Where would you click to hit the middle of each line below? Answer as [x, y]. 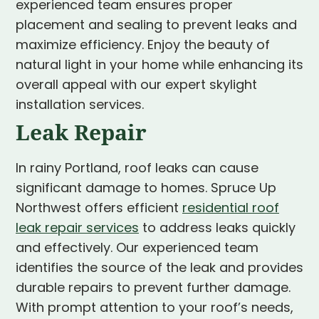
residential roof [231, 209]
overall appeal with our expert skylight [136, 86]
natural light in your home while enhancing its [159, 66]
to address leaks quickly [217, 229]
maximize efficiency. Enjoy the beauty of [143, 46]
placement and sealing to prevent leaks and [156, 26]
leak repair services [77, 229]
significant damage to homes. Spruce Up [146, 189]
